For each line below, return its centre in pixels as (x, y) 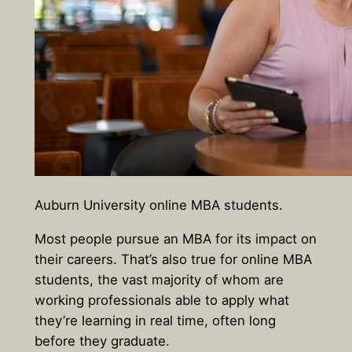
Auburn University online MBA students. (158, 205)
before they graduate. (102, 341)
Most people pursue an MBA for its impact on (175, 238)
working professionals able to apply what (161, 300)
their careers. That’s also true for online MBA (173, 259)
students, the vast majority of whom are (159, 279)
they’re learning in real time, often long (155, 320)
